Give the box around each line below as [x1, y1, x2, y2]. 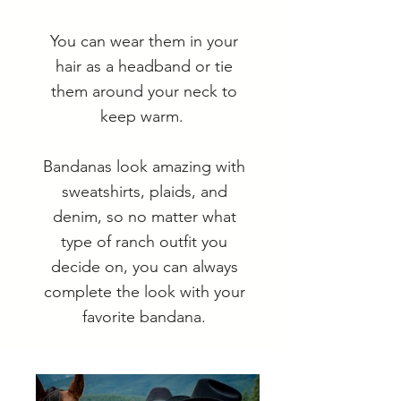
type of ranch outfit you [61, 232, 227, 252]
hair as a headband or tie [55, 56, 233, 76]
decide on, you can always [50, 257, 238, 277]
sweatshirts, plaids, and [61, 182, 227, 201]
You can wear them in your [50, 31, 238, 51]
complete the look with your [43, 282, 245, 302]
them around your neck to [51, 81, 237, 101]
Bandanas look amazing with [43, 157, 245, 176]
